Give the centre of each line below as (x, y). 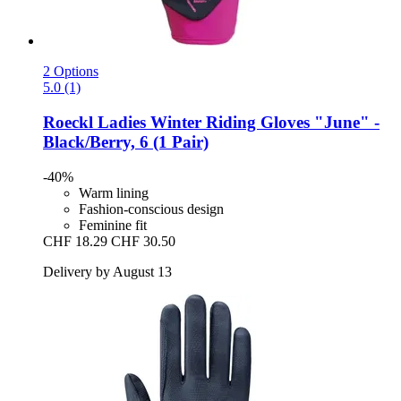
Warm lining (114, 192)
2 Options (71, 72)
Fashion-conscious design (151, 209)
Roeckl (68, 123)
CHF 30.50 (143, 241)
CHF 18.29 (75, 241)
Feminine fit (113, 225)
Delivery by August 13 (107, 271)
